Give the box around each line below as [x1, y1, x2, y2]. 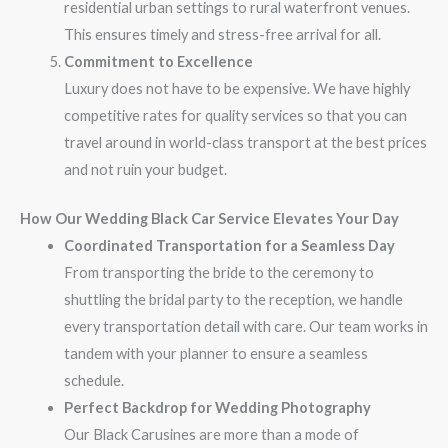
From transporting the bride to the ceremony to [63, 263, 374, 281]
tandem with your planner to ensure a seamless [63, 344, 368, 362]
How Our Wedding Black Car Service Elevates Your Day [20, 209, 399, 227]
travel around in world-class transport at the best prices [63, 134, 427, 152]
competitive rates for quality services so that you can [63, 107, 407, 125]
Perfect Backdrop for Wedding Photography [63, 398, 371, 416]
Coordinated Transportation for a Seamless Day [63, 236, 395, 254]
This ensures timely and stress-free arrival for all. [63, 26, 381, 44]
